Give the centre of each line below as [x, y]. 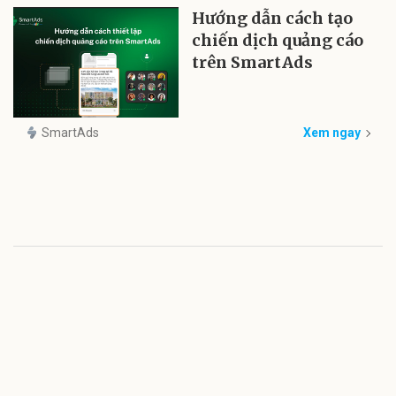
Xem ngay [332, 133]
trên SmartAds [253, 62]
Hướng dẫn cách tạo [273, 18]
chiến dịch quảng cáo [278, 40]
